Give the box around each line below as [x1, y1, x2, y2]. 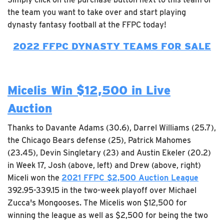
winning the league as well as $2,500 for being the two [7, 210, 208, 220]
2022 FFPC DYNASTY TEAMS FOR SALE [13, 40, 211, 52]
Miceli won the [7, 172, 61, 182]
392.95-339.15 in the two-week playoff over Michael [7, 185, 196, 195]
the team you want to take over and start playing [7, 7, 186, 17]
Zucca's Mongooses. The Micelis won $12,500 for [7, 197, 187, 207]
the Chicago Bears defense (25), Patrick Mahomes [7, 135, 191, 145]
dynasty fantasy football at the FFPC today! [7, 19, 166, 29]
